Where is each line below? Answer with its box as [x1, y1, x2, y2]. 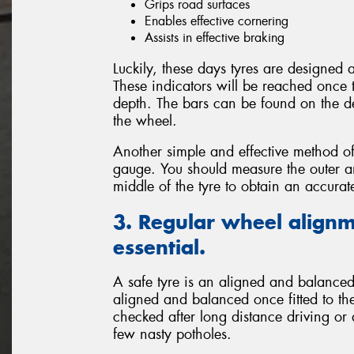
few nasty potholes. [113, 325, 232, 345]
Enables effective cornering [145, 12, 288, 29]
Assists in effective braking [145, 28, 284, 46]
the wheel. [113, 111, 177, 130]
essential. [113, 234, 205, 260]
